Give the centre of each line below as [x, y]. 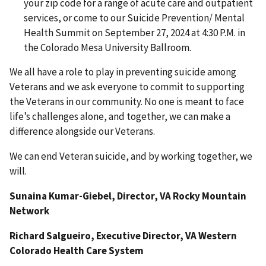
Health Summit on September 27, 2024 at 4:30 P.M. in [134, 32]
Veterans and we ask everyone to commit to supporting [127, 87]
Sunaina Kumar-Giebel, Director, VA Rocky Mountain [128, 196]
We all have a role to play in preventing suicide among [123, 72]
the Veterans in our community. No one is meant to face [127, 102]
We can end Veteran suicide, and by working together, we [131, 156]
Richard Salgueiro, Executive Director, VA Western [123, 236]
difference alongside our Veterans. [82, 132]
